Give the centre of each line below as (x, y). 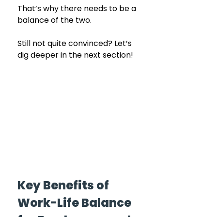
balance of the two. (54, 20)
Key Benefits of (64, 185)
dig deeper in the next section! (76, 55)
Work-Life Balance (76, 202)
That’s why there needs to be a (78, 8)
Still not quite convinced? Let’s (76, 43)
